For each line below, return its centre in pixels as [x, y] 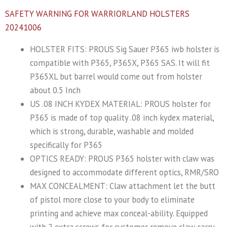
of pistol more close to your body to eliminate [112, 199]
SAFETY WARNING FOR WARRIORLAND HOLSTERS [97, 13]
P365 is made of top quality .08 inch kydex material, [122, 117]
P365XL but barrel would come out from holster [116, 76]
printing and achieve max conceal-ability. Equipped [119, 213]
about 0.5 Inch [55, 90]
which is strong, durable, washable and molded [112, 131]
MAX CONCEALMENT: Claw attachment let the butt [123, 186]
